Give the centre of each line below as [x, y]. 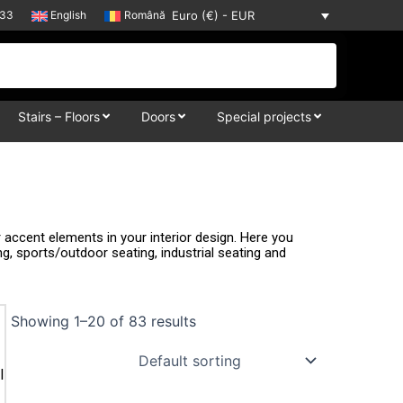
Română [145, 15]
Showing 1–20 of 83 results [104, 322]
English [69, 15]
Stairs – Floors [59, 116]
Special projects [264, 116]
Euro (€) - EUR [213, 16]
